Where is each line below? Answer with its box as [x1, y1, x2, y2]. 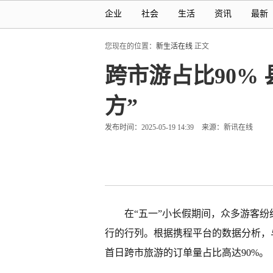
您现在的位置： [105, 42, 156, 51]
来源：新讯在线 [202, 123, 253, 132]
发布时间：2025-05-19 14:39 [105, 123, 194, 132]
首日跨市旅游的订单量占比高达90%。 [105, 247, 269, 258]
